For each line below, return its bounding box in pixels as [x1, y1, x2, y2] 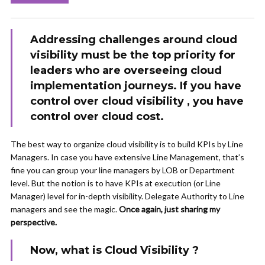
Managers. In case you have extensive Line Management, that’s [11, 152, 244, 162]
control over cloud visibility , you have [30, 95, 244, 108]
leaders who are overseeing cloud [30, 64, 222, 77]
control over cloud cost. [30, 110, 164, 123]
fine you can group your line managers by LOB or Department [11, 165, 235, 175]
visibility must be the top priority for [30, 49, 235, 62]
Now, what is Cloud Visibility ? [30, 244, 199, 257]
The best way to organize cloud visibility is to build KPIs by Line [11, 139, 243, 149]
